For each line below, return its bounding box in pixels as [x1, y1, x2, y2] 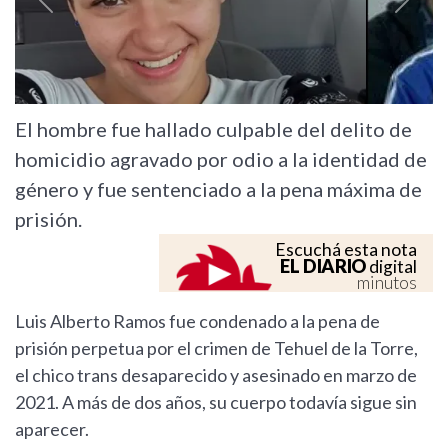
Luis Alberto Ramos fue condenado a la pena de [15, 310, 380, 333]
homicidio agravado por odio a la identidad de [15, 147, 427, 172]
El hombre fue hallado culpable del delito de [15, 117, 412, 142]
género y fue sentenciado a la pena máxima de [15, 177, 422, 202]
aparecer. [15, 418, 89, 441]
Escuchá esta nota [275, 239, 417, 261]
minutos [357, 272, 417, 294]
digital [366, 256, 417, 278]
